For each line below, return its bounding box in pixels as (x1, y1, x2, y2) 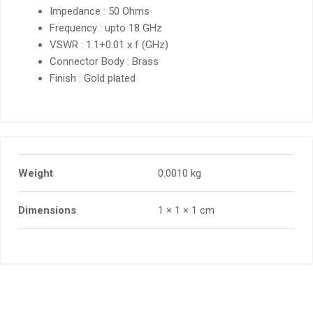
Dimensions (18, 203, 76, 217)
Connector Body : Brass (50, 55, 159, 68)
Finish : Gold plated (50, 72, 136, 85)
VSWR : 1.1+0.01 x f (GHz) (50, 38, 169, 52)
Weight (18, 166, 53, 180)
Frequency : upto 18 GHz (50, 22, 163, 35)
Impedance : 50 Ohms (50, 5, 150, 18)
